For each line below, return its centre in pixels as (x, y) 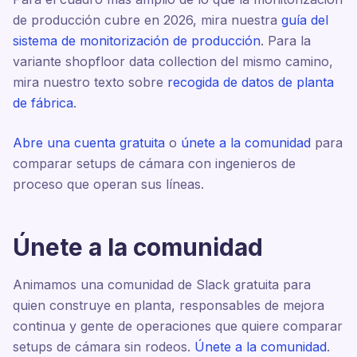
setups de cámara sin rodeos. (104, 347)
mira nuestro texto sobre (90, 82)
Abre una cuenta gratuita (89, 143)
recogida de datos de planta (251, 82)
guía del (305, 20)
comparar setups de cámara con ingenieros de (154, 163)
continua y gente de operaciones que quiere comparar (178, 326)
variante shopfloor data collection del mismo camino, (173, 61)
